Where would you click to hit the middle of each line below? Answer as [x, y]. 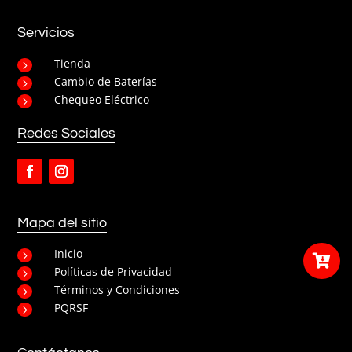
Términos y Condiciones [117, 289]
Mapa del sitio [62, 222]
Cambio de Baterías [106, 81]
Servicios [46, 32]
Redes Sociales [67, 133]
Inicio [69, 253]
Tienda [73, 63]
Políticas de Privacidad [114, 271]
